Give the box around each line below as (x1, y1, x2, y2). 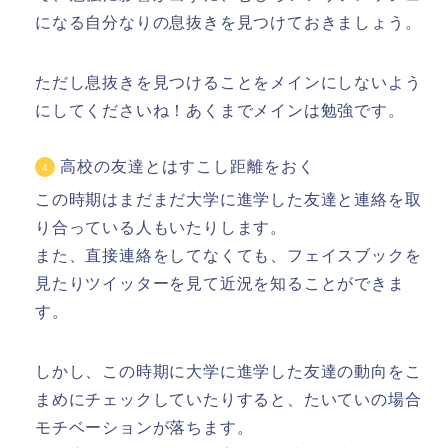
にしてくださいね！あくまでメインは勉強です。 (35, 102, 405, 120)
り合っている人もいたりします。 (35, 219, 287, 237)
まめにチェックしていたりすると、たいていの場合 (35, 391, 422, 409)
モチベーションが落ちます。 (35, 419, 254, 437)
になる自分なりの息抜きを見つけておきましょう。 (35, 14, 422, 32)
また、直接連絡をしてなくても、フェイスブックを (35, 247, 422, 265)
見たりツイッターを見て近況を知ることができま (35, 275, 405, 293)
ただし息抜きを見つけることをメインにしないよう (35, 74, 422, 92)
